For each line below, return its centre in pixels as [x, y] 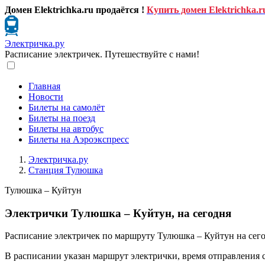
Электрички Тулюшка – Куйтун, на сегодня [118, 213]
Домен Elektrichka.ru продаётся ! [75, 10]
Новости [46, 97]
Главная [44, 86]
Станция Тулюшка [66, 170]
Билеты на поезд [62, 118]
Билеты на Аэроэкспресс [79, 139]
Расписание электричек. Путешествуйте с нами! [102, 54]
